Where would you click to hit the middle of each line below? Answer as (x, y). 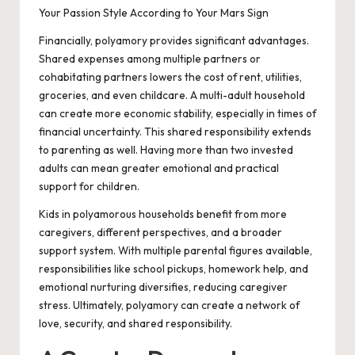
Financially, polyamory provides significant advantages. (174, 41)
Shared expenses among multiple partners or (150, 59)
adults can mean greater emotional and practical (159, 168)
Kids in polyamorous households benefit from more (163, 214)
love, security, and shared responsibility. (136, 324)
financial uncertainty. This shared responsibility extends (175, 132)
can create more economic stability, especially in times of (177, 114)
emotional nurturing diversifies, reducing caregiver (163, 287)
